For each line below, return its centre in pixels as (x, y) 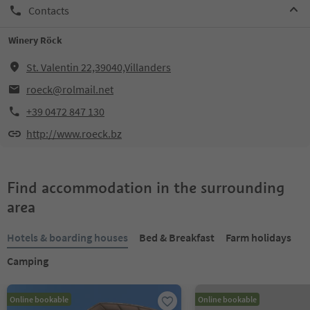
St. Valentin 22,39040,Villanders (99, 67)
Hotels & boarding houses (67, 237)
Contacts (49, 10)
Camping (28, 261)
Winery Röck (35, 40)
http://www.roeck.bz (74, 134)
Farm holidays (258, 237)
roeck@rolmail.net (70, 89)
